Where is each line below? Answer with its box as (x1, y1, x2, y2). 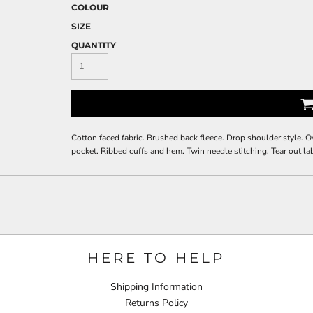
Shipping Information (110, 280, 203, 294)
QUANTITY (71, 40, 116, 51)
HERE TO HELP (87, 249, 226, 267)
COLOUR (71, 2, 109, 13)
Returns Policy (124, 296, 188, 310)
